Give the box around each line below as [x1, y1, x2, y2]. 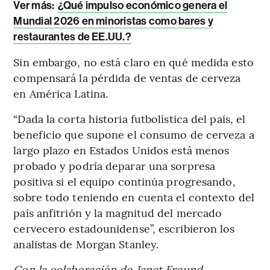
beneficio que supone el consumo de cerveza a [13, 126, 254, 142]
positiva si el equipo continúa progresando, [13, 173, 236, 189]
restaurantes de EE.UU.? [13, 30, 131, 43]
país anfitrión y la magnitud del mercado [13, 204, 222, 220]
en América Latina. [13, 85, 108, 101]
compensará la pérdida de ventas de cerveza [13, 69, 241, 85]
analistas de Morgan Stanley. [13, 236, 159, 251]
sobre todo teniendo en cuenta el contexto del [13, 189, 254, 204]
